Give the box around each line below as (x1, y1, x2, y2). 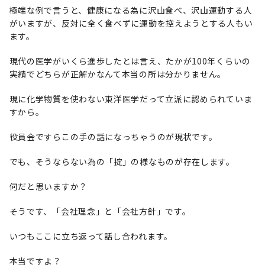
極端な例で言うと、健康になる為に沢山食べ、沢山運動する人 (9, 4, 253, 16)
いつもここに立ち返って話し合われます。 (9, 230, 173, 242)
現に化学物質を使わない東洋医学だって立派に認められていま (9, 93, 253, 105)
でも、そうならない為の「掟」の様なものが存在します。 (9, 156, 235, 167)
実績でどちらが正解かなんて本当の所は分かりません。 (9, 68, 227, 80)
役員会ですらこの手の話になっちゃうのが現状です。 (9, 131, 218, 143)
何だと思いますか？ (9, 180, 88, 192)
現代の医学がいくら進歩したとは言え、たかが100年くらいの (9, 55, 251, 67)
